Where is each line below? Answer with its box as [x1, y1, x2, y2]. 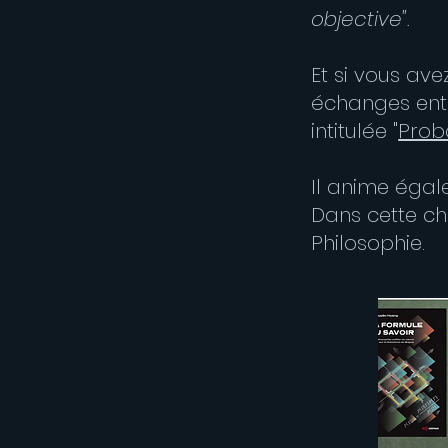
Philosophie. [311, 229, 426, 257]
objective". [311, 5, 411, 33]
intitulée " [311, 117, 399, 145]
